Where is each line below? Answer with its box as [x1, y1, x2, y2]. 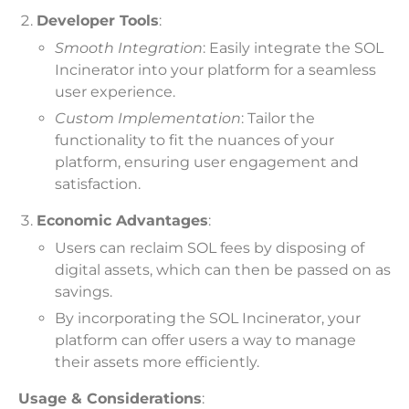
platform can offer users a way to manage [55, 331, 356, 350]
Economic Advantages [37, 212, 208, 230]
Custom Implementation [55, 110, 241, 128]
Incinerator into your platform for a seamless [55, 60, 376, 79]
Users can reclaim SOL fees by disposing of [55, 238, 364, 257]
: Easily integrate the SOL [203, 38, 383, 57]
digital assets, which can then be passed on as [55, 260, 391, 278]
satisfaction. [55, 175, 141, 194]
